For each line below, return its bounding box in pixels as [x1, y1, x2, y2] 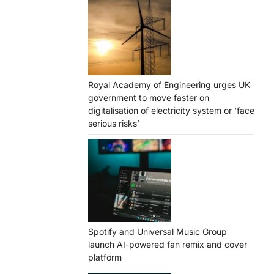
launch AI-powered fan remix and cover [88, 239, 247, 250]
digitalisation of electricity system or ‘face [88, 105, 254, 116]
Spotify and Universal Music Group [88, 226, 227, 237]
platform [88, 252, 122, 262]
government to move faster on [88, 92, 209, 103]
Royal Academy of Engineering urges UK [88, 80, 250, 90]
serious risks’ [88, 118, 139, 128]
